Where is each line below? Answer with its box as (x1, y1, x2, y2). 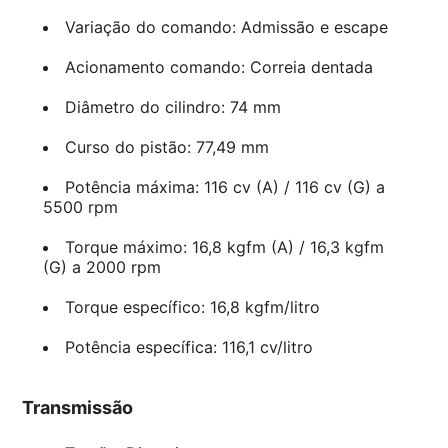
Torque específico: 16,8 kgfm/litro (64, 297, 320, 318)
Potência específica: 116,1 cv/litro (64, 337, 313, 358)
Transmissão (22, 397, 134, 419)
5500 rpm (42, 197, 118, 218)
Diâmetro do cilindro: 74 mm (64, 97, 281, 118)
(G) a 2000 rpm (42, 257, 161, 278)
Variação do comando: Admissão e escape (64, 17, 388, 38)
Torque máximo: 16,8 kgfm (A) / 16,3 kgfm (64, 237, 384, 258)
